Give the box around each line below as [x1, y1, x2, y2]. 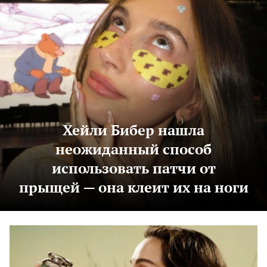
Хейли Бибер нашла [63, 120, 204, 140]
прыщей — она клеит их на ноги [18, 178, 249, 197]
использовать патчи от [51, 159, 216, 178]
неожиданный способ [55, 139, 212, 159]
